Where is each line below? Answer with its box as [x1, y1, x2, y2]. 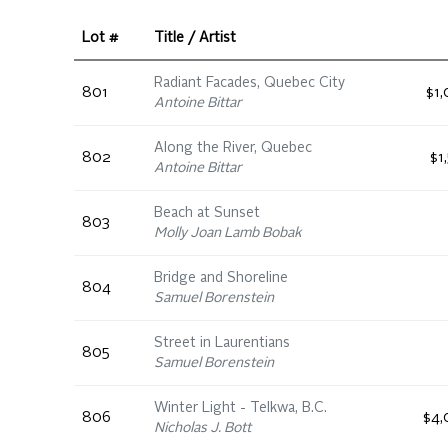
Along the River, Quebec [154, 141, 312, 155]
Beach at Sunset [154, 206, 260, 220]
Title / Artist [154, 31, 236, 45]
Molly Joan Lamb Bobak [154, 226, 302, 240]
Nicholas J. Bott [154, 421, 251, 435]
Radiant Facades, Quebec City [154, 76, 345, 90]
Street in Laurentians [154, 336, 290, 350]
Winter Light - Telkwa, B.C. [154, 401, 327, 415]
